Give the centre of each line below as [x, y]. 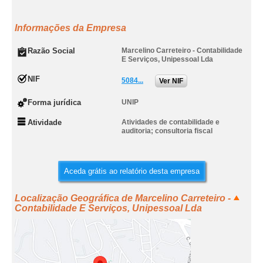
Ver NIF [171, 81]
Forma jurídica [54, 102]
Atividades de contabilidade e [171, 122]
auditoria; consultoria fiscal [167, 131]
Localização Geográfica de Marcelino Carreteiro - [123, 198]
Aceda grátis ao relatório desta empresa [131, 171]
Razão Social [51, 51]
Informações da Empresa [70, 28]
